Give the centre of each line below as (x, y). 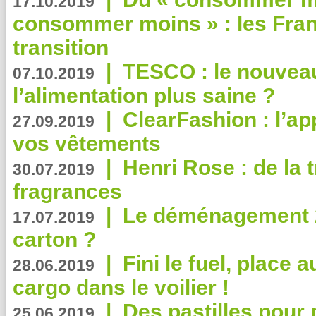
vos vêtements (87, 144)
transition (61, 48)
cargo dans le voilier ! (121, 287)
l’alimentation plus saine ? (144, 96)
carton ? (54, 239)
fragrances (67, 192)
